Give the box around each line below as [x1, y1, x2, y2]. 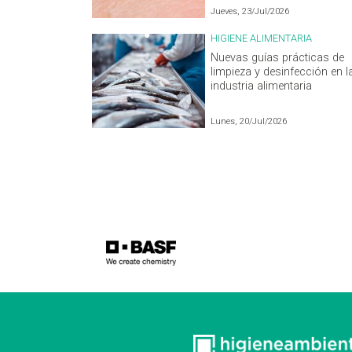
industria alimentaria [211, 79, 313, 93]
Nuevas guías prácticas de [211, 50, 345, 64]
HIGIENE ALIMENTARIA [211, 31, 313, 44]
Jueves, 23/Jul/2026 [211, 5, 290, 16]
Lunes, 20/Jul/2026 [211, 115, 288, 126]
